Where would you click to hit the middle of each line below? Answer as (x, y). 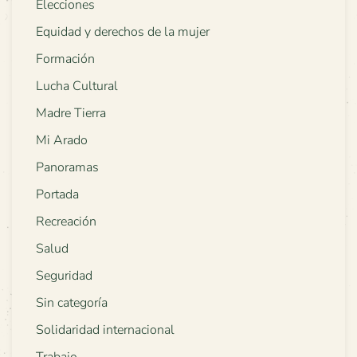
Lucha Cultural (77, 86)
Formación (65, 59)
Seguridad (64, 275)
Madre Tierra (71, 113)
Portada (57, 194)
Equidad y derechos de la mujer (123, 31)
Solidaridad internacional (105, 330)
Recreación (66, 221)
